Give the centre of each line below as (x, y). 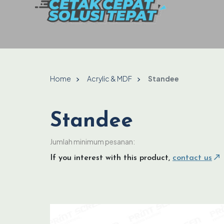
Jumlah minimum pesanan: (92, 141)
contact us (192, 158)
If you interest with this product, (111, 158)
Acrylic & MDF (109, 78)
